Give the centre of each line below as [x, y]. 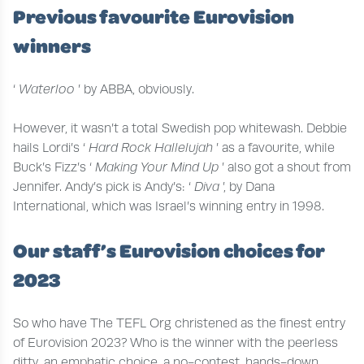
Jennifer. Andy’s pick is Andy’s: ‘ [104, 186]
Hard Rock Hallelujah [152, 147]
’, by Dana [249, 186]
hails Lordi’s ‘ [51, 147]
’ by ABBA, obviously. [136, 89]
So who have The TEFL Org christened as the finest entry [179, 323]
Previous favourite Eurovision [154, 16]
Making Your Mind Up [158, 167]
